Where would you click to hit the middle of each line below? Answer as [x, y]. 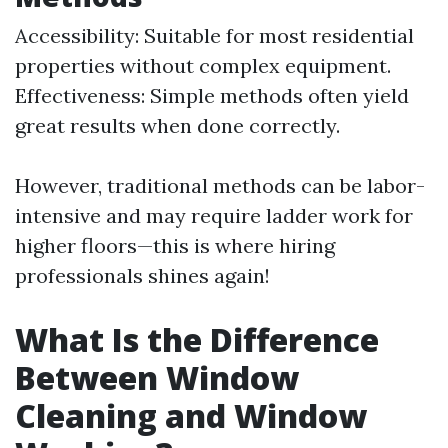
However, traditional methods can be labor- [220, 185]
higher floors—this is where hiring [175, 245]
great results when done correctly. [177, 125]
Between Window [157, 377]
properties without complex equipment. [203, 65]
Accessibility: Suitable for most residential [214, 35]
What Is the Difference [197, 339]
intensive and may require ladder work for [214, 215]
